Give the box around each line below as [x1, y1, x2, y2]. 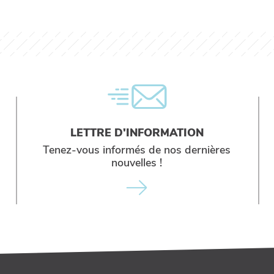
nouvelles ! [111, 155, 163, 170]
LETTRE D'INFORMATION [70, 125, 204, 140]
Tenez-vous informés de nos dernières [43, 143, 231, 157]
